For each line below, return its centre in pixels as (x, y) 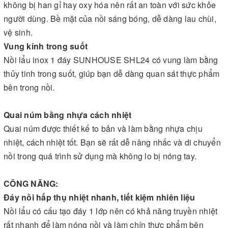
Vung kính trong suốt (46, 46)
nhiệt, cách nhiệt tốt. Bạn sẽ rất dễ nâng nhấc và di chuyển (112, 142)
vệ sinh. (18, 32)
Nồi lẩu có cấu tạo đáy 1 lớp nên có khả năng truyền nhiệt (111, 211)
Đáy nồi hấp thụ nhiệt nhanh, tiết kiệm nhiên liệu (99, 197)
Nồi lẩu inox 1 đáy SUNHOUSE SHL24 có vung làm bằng (111, 60)
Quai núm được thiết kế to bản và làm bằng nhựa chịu (103, 128)
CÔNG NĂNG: (31, 183)
